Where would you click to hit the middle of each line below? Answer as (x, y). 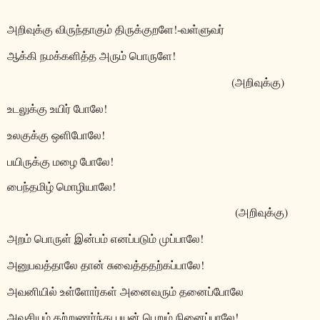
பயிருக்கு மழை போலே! (60, 161)
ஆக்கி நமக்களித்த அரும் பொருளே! (91, 56)
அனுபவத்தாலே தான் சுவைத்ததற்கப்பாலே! (106, 264)
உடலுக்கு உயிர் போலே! (57, 108)
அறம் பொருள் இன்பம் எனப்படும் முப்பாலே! (105, 238)
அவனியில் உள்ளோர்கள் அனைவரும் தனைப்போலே (125, 291)
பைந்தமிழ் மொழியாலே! (61, 186)
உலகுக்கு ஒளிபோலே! (56, 134)
